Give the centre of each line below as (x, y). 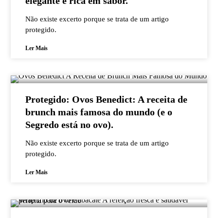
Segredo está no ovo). (70, 125)
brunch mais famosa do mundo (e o (99, 112)
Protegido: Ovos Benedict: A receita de (107, 99)
